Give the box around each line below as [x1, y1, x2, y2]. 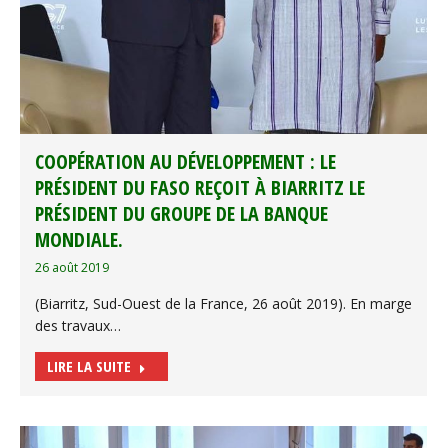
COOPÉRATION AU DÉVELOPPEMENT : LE [35, 147, 336, 175]
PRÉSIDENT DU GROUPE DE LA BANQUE [35, 199, 328, 227]
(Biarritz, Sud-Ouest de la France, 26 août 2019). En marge [35, 293, 412, 313]
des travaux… [35, 315, 121, 335]
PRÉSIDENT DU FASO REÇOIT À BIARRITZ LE [35, 173, 365, 201]
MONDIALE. [35, 225, 123, 253]
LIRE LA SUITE [47, 355, 131, 376]
